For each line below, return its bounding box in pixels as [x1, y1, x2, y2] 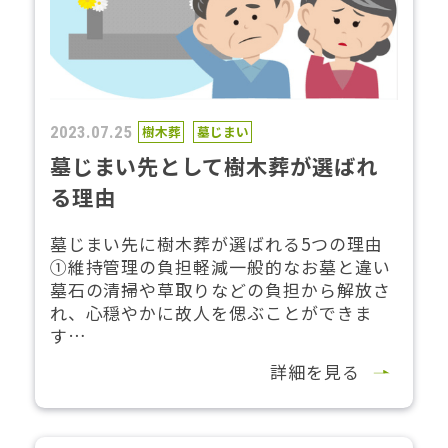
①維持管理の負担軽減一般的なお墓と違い [49, 253, 391, 279]
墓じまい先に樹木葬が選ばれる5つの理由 [49, 230, 383, 256]
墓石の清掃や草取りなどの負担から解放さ [49, 276, 391, 302]
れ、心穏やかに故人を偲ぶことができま [49, 299, 373, 325]
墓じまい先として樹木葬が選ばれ [49, 150, 378, 182]
